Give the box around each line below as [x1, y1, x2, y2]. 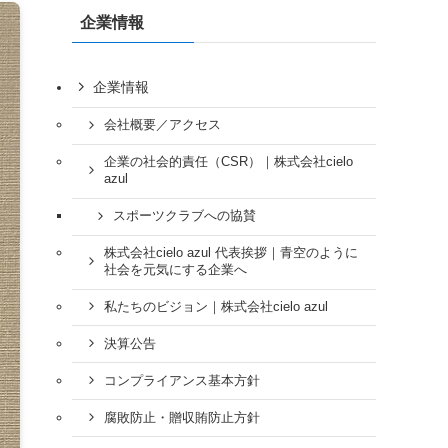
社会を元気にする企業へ [103, 263, 247, 278]
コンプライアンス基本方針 [103, 373, 260, 388]
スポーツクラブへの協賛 [112, 209, 256, 224]
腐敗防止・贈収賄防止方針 [103, 410, 260, 425]
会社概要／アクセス [103, 118, 221, 133]
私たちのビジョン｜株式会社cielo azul [103, 299, 328, 314]
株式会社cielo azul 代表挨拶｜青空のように [103, 246, 358, 261]
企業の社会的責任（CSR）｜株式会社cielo [103, 155, 353, 170]
